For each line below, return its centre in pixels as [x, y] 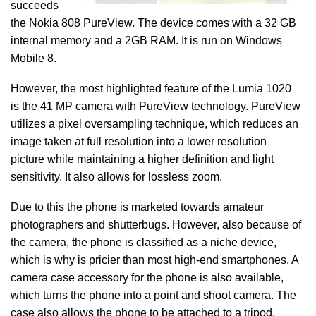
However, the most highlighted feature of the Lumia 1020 [151, 89]
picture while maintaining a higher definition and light [142, 159]
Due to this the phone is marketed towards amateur [137, 207]
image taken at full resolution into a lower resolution [139, 141]
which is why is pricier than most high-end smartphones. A [154, 260]
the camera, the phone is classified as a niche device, [144, 242]
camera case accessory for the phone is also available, [147, 278]
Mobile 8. [35, 58]
